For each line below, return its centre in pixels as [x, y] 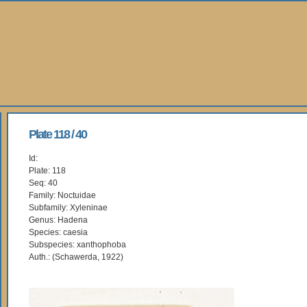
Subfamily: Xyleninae [68, 208]
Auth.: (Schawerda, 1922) [76, 257]
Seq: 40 [43, 183]
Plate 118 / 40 [58, 134]
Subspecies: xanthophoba [77, 245]
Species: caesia [58, 232]
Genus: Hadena [58, 220]
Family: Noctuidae [62, 195]
